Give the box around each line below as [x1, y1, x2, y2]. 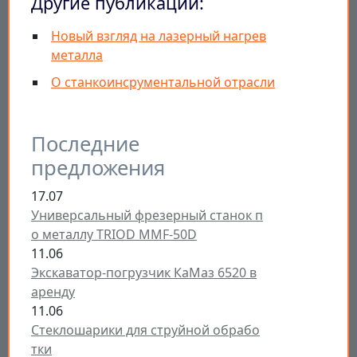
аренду [31, 282, 75, 300]
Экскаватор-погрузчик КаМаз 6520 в [31, 263, 257, 281]
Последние [31, 129, 139, 158]
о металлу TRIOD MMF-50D [31, 225, 197, 243]
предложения [31, 153, 165, 182]
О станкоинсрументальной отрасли [51, 73, 275, 91]
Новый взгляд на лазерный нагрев [51, 26, 266, 45]
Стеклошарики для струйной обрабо [31, 320, 260, 339]
